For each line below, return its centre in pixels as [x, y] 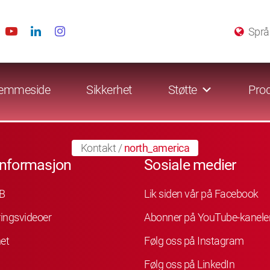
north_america [157, 148]
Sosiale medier [190, 165]
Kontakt [98, 148]
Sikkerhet [109, 90]
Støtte [182, 90]
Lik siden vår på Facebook [201, 193]
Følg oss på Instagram [194, 240]
